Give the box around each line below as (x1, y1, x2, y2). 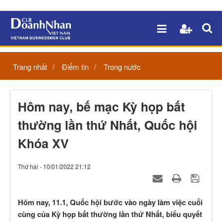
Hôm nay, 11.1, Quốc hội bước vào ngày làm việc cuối (18, 197, 203, 208)
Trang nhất (13, 61, 47, 72)
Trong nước (104, 61, 141, 72)
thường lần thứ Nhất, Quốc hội (18, 116, 197, 134)
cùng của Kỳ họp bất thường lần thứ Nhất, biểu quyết (18, 209, 202, 220)
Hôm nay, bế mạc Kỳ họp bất (18, 98, 185, 115)
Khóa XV (18, 134, 69, 152)
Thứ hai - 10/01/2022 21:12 (18, 162, 91, 170)
